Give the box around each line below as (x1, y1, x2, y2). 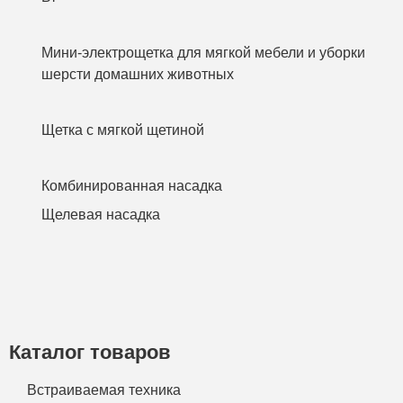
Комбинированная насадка (41, 177, 222, 193)
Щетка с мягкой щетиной (41, 121, 204, 138)
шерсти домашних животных (41, 66, 234, 82)
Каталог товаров (9, 340, 171, 363)
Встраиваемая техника (27, 381, 181, 398)
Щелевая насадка (41, 206, 160, 222)
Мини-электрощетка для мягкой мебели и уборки (41, 44, 365, 60)
